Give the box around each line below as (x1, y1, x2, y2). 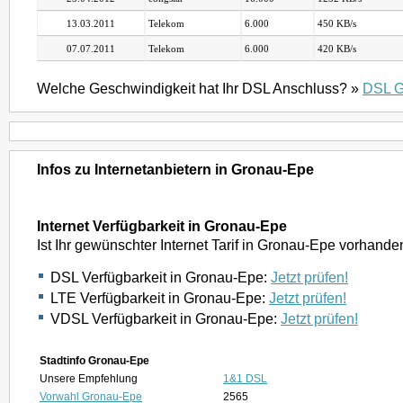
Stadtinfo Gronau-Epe (40, 354, 149, 367)
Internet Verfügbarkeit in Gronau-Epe (37, 218, 287, 234)
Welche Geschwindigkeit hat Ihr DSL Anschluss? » (37, 80, 363, 96)
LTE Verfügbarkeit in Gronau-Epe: (50, 290, 269, 306)
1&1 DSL (223, 372, 267, 385)
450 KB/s (315, 18, 356, 29)
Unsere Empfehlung (40, 372, 138, 385)
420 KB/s (315, 43, 356, 54)
